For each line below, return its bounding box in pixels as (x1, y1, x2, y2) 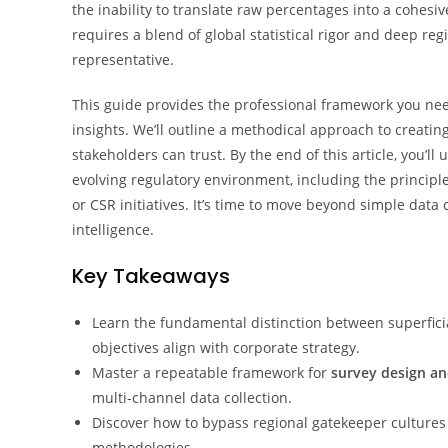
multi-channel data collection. (92, 388, 292, 407)
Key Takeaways (72, 262, 230, 290)
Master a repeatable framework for (92, 363, 331, 382)
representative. (72, 50, 174, 69)
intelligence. (72, 220, 154, 239)
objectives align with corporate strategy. (92, 338, 360, 357)
